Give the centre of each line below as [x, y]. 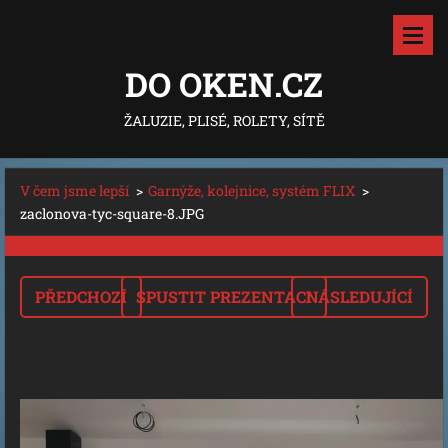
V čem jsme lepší [74, 190]
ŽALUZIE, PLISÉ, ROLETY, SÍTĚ [224, 120]
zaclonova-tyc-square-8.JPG [112, 213]
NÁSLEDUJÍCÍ [359, 296]
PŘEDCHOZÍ [81, 296]
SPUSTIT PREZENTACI [224, 296]
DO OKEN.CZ [224, 84]
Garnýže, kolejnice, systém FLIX [251, 190]
